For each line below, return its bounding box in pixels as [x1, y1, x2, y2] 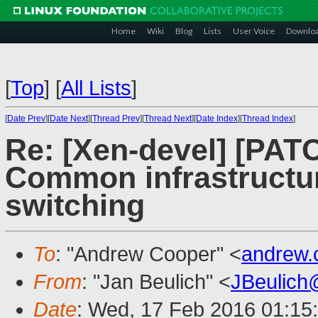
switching [5, 189, 145, 223]
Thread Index [242, 114, 293, 124]
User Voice [233, 26, 275, 36]
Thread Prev [92, 114, 140, 124]
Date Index [196, 114, 238, 124]
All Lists [61, 77, 131, 99]
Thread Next [144, 114, 192, 124]
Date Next [50, 114, 88, 124]
